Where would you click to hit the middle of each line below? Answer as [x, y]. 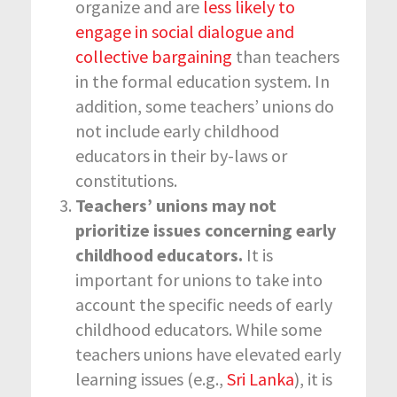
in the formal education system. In [202, 81]
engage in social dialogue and [185, 31]
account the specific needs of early [204, 304]
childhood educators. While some [198, 329]
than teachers [286, 56]
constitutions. [126, 180]
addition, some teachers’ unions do [205, 105]
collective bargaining [154, 56]
